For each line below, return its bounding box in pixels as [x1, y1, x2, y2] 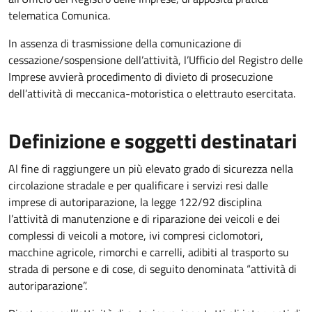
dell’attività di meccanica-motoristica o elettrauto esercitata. [8, 85, 298, 102]
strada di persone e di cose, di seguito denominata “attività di [8, 260, 297, 277]
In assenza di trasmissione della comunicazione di [8, 35, 242, 52]
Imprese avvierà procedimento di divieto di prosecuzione [8, 68, 273, 85]
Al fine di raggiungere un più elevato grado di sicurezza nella [8, 160, 293, 177]
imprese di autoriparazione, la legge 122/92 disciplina [8, 194, 262, 210]
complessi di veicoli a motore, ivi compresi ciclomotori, [8, 227, 263, 244]
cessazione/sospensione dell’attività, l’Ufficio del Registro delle [8, 52, 303, 68]
